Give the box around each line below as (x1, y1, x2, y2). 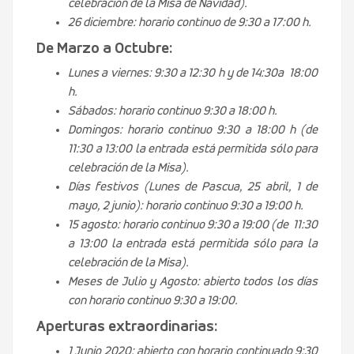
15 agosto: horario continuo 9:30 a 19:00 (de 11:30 (68, 218, 318, 232)
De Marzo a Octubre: (36, 40, 173, 57)
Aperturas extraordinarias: (36, 318, 218, 335)
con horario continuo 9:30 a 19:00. (68, 294, 238, 307)
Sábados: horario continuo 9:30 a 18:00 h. (68, 104, 277, 118)
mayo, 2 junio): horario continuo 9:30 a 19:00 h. (68, 199, 303, 213)
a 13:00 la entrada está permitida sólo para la (68, 237, 318, 250)
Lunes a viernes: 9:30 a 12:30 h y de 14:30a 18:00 (68, 66, 318, 80)
